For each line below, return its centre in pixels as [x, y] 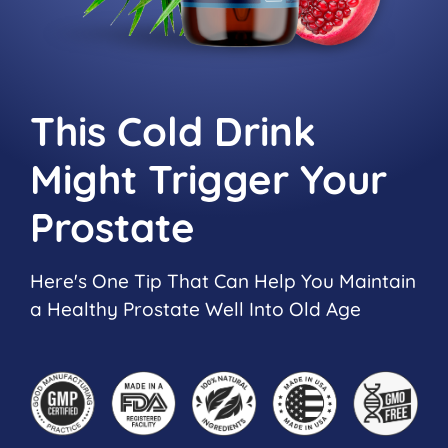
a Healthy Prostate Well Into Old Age [195, 308]
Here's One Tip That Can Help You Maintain [223, 280]
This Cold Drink [173, 130]
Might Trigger [165, 178]
